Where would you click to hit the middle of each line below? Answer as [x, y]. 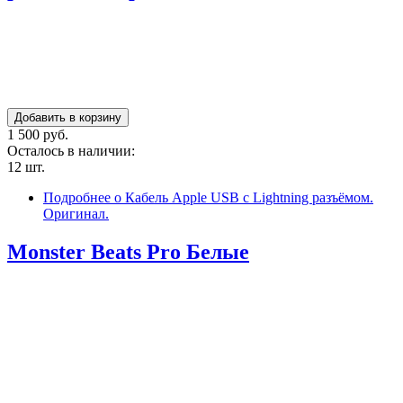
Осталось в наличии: [73, 151]
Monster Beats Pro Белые [128, 252]
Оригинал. [76, 214]
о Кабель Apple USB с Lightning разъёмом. [242, 198]
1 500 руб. [38, 135]
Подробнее [77, 198]
